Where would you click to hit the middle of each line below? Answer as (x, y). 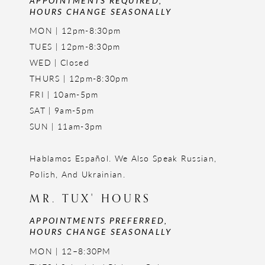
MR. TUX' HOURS (91, 199)
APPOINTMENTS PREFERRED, (99, 220)
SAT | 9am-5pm (62, 110)
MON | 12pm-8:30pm (75, 30)
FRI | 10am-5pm (64, 94)
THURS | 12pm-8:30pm (79, 78)
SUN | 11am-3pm (66, 126)
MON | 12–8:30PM (70, 251)
